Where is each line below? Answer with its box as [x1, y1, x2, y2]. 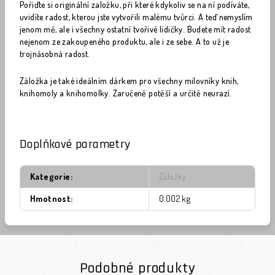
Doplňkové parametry [20, 136, 131, 152]
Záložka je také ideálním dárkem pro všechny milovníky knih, [20, 76, 239, 86]
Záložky [159, 171, 187, 182]
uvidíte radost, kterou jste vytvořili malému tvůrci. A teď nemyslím [20, 12, 253, 22]
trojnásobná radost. [20, 48, 90, 59]
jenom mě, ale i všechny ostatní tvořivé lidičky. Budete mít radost [20, 24, 251, 34]
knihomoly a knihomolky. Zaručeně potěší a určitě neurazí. [20, 88, 232, 98]
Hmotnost [30, 193, 71, 204]
